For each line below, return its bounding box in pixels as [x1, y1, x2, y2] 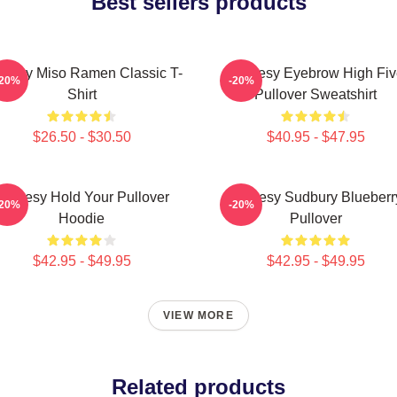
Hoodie [58, 211, 105, 226]
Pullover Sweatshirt [254, 87, 377, 102]
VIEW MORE [163, 309, 234, 322]
